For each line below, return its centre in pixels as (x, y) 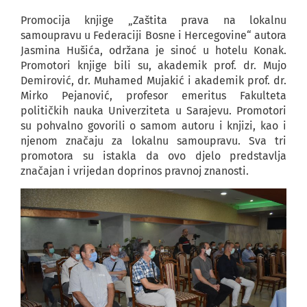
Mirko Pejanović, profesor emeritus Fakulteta (153, 95)
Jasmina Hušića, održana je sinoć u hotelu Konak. (153, 50)
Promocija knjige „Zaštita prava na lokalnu (153, 20)
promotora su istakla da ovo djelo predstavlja (153, 156)
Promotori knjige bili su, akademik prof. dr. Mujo (153, 65)
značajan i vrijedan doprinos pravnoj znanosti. (135, 171)
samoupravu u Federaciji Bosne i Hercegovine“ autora (153, 35)
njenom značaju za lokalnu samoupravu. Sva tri (153, 140)
